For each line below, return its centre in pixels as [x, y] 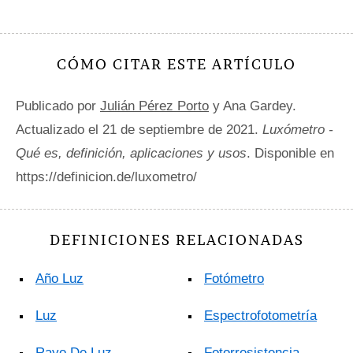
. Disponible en [290, 154]
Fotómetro [234, 279]
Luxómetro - [298, 130]
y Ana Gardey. [253, 106]
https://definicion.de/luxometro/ [106, 177]
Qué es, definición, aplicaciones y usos [131, 154]
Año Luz [59, 279]
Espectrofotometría [260, 316]
